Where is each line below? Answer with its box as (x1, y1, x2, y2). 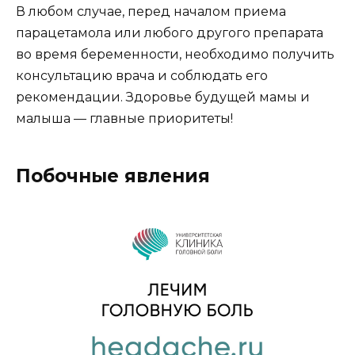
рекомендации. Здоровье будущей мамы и (16, 90, 310, 105)
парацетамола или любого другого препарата (16, 25, 323, 41)
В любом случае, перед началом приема (16, 4, 286, 20)
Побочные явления (16, 165, 210, 188)
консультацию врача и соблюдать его (16, 68, 268, 84)
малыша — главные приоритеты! (16, 111, 233, 127)
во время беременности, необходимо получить (16, 47, 334, 63)
